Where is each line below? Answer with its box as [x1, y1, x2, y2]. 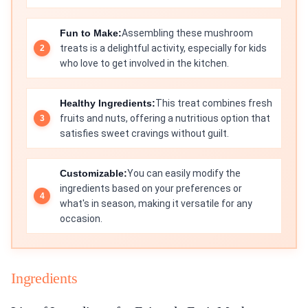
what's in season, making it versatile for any [60, 198, 252, 210]
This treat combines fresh [155, 98, 272, 109]
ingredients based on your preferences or [60, 183, 242, 195]
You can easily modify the [127, 168, 241, 179]
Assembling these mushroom [122, 27, 253, 39]
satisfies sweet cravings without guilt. [60, 128, 229, 140]
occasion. [60, 213, 102, 225]
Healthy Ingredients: [60, 98, 155, 109]
